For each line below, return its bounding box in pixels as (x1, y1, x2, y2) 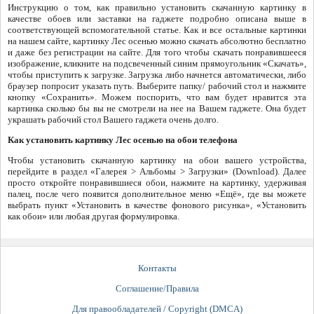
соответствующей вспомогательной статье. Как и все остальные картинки (8, 25, 306, 36)
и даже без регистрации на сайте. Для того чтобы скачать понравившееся (8, 47, 306, 58)
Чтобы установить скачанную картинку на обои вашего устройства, (8, 155, 306, 166)
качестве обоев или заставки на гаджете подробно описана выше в (8, 13, 306, 25)
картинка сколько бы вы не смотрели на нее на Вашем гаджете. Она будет (8, 103, 306, 114)
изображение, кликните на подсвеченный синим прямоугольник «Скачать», (8, 58, 306, 69)
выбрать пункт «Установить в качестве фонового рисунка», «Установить (8, 200, 306, 211)
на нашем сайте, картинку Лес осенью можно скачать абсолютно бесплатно (8, 36, 306, 47)
